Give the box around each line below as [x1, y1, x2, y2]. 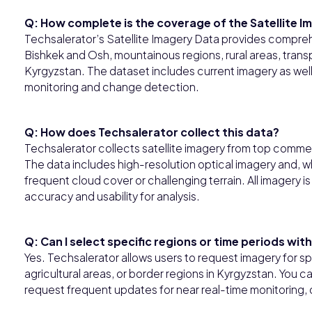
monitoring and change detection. [24, 79, 199, 93]
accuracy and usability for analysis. [24, 189, 200, 203]
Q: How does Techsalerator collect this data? [24, 125, 279, 139]
